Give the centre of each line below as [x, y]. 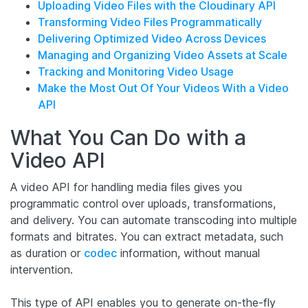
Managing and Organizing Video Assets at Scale [163, 55]
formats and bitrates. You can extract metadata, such [147, 236]
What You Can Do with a [128, 137]
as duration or [47, 253]
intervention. [42, 269]
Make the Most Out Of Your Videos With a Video [163, 88]
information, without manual [188, 253]
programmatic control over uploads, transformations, [143, 203]
